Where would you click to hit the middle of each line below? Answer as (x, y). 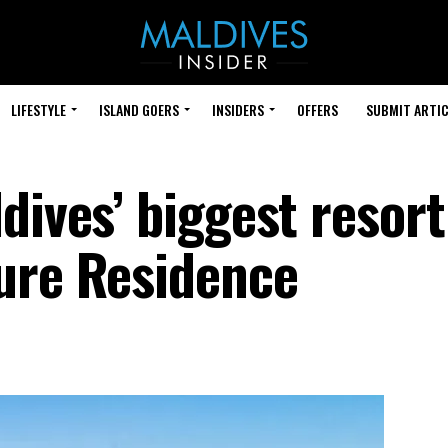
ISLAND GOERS (139, 109)
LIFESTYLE (38, 109)
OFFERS (317, 109)
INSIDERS (238, 109)
